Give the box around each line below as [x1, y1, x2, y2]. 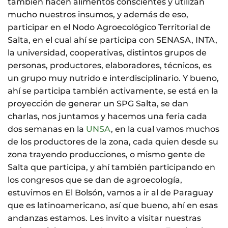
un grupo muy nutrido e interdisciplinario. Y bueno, [8, 73, 219, 83]
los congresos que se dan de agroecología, [8, 175, 182, 185]
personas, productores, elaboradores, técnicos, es [8, 61, 212, 71]
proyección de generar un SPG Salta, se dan [8, 99, 188, 109]
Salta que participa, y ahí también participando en [8, 162, 215, 173]
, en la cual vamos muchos [111, 124, 219, 134]
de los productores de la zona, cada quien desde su [8, 137, 218, 147]
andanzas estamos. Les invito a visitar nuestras [8, 213, 201, 223]
